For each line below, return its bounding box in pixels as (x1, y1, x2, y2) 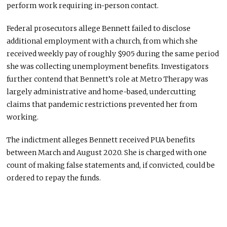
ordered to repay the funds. (7, 173, 101, 183)
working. (7, 112, 39, 122)
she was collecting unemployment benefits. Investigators (7, 62, 209, 71)
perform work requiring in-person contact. (7, 1, 159, 11)
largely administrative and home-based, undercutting (7, 87, 197, 97)
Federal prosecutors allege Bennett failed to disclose (7, 24, 191, 33)
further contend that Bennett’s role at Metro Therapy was (7, 74, 209, 84)
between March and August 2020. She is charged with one (7, 148, 207, 158)
